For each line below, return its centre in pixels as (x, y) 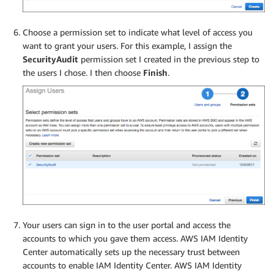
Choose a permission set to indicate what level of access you (138, 32)
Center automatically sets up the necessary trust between (131, 251)
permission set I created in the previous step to (169, 59)
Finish (155, 72)
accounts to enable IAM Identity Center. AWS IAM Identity (132, 265)
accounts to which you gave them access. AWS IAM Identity (135, 238)
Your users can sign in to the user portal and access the (127, 224)
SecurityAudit (50, 59)
